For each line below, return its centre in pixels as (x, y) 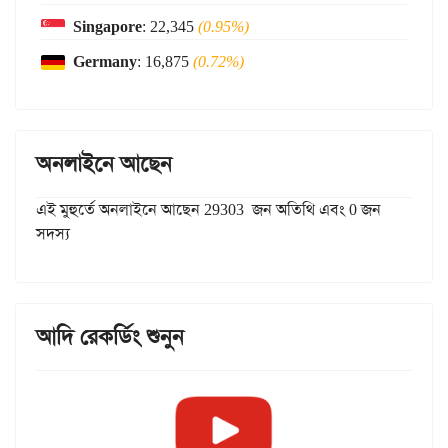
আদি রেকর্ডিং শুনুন (110, 337)
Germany (105, 62)
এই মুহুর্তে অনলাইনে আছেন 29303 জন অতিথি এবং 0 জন (208, 210)
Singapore (107, 27)
